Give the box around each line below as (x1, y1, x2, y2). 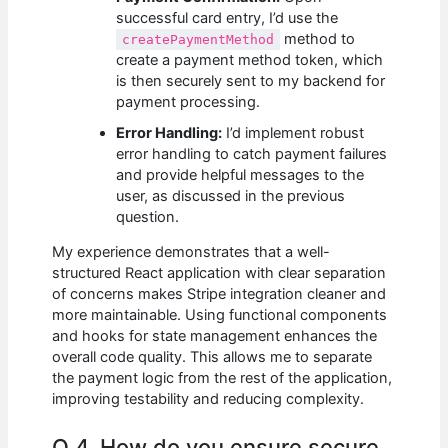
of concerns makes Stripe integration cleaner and (52, 285, 387, 304)
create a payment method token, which (116, 50, 384, 69)
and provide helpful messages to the (116, 165, 365, 184)
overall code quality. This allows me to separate (52, 348, 373, 367)
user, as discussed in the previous (116, 186, 346, 205)
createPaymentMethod (122, 31, 275, 47)
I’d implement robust (222, 123, 365, 142)
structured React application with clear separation (52, 264, 387, 283)
